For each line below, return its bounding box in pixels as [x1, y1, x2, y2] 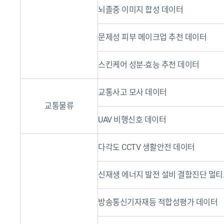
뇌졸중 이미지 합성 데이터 [98, 5, 183, 14]
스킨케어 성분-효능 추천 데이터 [98, 60, 199, 69]
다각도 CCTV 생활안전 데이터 [98, 142, 195, 152]
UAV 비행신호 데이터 [98, 115, 166, 124]
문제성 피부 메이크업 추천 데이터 [98, 32, 206, 42]
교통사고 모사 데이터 [98, 87, 167, 97]
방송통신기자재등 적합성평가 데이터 [98, 197, 217, 207]
